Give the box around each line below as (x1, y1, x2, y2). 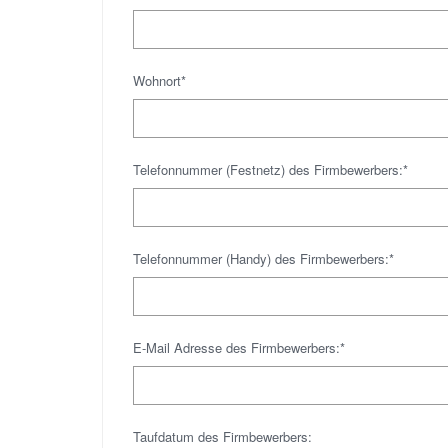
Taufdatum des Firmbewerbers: (133, 427, 312, 446)
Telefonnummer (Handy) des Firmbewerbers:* (133, 249, 394, 268)
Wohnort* (133, 71, 186, 90)
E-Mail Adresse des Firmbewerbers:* (133, 338, 345, 357)
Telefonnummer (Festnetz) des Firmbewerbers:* (133, 160, 408, 179)
